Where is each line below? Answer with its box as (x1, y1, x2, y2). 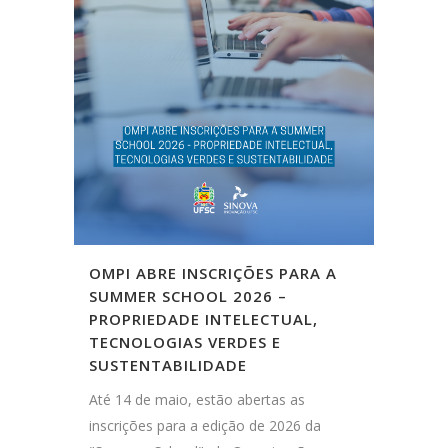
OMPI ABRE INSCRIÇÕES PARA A (89, 263, 337, 283)
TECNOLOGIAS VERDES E (89, 332, 281, 352)
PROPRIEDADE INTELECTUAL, (89, 309, 318, 329)
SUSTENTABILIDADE (89, 355, 247, 375)
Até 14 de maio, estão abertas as (89, 390, 305, 409)
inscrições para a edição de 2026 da (89, 416, 321, 435)
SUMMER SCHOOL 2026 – (89, 286, 287, 306)
